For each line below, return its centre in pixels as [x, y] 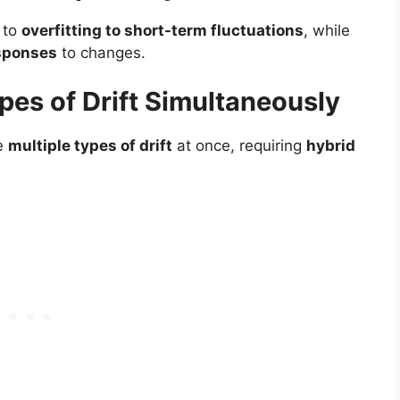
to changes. [101, 52]
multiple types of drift [90, 146]
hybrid [331, 146]
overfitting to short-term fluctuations [162, 30]
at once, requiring [239, 146]
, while [327, 30]
